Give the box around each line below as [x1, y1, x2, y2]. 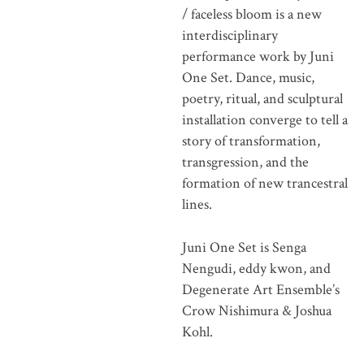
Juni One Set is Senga [181, 237, 306, 257]
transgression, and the [181, 152, 309, 171]
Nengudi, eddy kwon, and [181, 258, 331, 278]
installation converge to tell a [181, 110, 348, 129]
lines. [181, 194, 212, 214]
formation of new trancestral [181, 173, 348, 193]
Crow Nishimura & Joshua [181, 301, 331, 320]
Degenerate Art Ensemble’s [181, 279, 340, 299]
